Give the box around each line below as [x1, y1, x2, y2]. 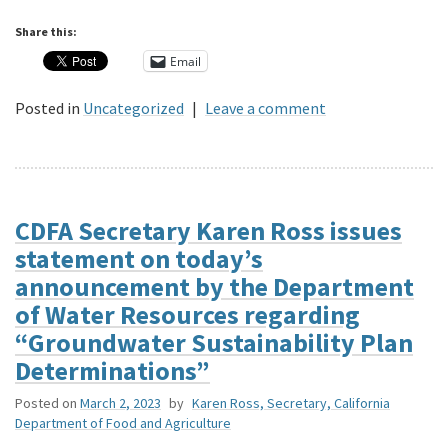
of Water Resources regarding [15, 298, 360, 332]
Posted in [15, 98, 80, 119]
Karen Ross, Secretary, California [192, 394, 390, 413]
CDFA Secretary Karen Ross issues [15, 214, 402, 248]
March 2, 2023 [80, 394, 161, 413]
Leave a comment [205, 98, 326, 119]
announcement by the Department [15, 270, 414, 304]
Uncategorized [83, 98, 184, 119]
